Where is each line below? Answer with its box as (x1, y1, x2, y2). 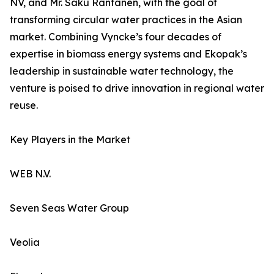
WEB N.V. (10, 168, 51, 180)
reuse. (10, 99, 38, 112)
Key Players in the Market (10, 133, 130, 146)
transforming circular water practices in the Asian (10, 13, 242, 26)
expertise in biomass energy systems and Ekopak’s (10, 48, 247, 61)
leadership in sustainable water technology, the (10, 65, 234, 78)
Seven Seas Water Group (10, 202, 129, 215)
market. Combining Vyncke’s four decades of (10, 31, 221, 43)
